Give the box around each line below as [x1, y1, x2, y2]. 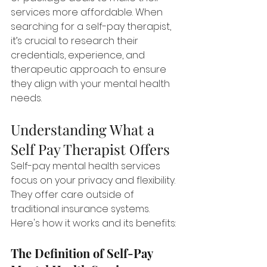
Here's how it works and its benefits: [11, 216, 176, 230]
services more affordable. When [11, 5, 165, 19]
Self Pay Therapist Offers [11, 139, 170, 159]
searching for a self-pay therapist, [11, 20, 173, 33]
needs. [11, 91, 42, 105]
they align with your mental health [11, 77, 172, 91]
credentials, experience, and [11, 48, 147, 62]
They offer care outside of [11, 188, 136, 201]
